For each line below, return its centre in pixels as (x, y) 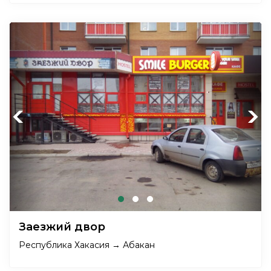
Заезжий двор (64, 227)
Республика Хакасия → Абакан (87, 245)
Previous (30, 117)
